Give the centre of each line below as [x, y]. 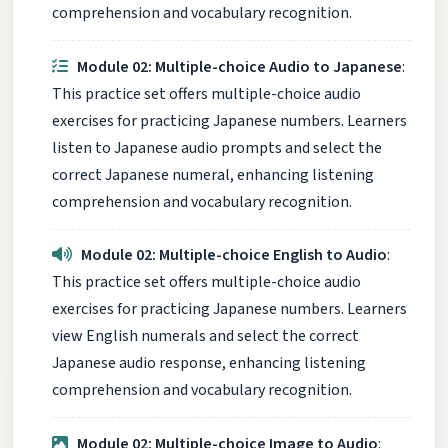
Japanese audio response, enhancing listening [209, 363]
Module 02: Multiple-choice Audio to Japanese [240, 66]
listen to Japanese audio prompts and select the [217, 147]
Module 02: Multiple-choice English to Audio [234, 255]
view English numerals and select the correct [205, 336]
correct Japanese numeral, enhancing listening [213, 174]
